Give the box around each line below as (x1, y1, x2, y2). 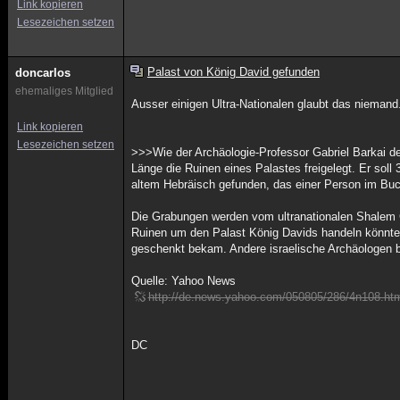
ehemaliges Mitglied (15, 85, 113, 97)
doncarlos (15, 66, 71, 79)
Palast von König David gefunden (146, 65, 320, 79)
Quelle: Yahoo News (131, 274, 237, 287)
